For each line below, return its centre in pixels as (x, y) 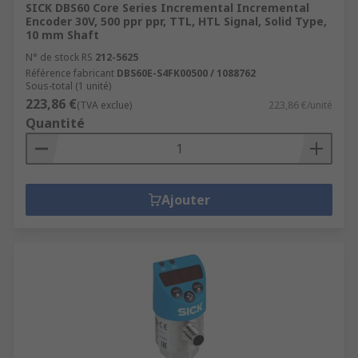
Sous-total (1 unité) (68, 86)
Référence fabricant (70, 73)
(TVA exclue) (104, 105)
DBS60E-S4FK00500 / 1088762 (186, 73)
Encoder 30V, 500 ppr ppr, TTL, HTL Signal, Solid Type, (176, 21)
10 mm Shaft (62, 35)
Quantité (55, 123)
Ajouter (185, 200)
